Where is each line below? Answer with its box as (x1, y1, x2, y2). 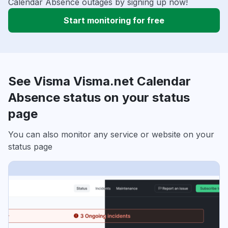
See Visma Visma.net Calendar (8, 73, 191, 89)
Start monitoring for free (64, 15, 164, 25)
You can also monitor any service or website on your (8, 129, 214, 139)
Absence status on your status (8, 90, 190, 105)
